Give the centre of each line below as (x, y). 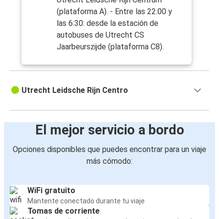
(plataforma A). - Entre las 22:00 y (114, 12)
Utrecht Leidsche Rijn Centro (75, 90)
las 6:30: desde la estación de (108, 23)
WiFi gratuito (51, 191)
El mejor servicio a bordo (109, 130)
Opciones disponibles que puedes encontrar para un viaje (109, 150)
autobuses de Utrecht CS (100, 35)
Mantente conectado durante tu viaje (86, 201)
